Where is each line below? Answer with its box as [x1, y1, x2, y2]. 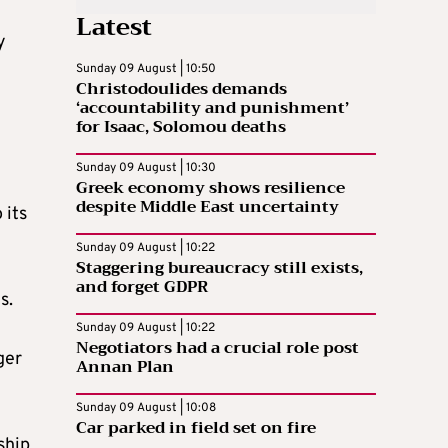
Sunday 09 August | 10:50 [76, 60, 216, 77]
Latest [76, 5, 152, 48]
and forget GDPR [76, 272, 209, 301]
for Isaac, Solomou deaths [76, 112, 286, 141]
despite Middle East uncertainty [76, 192, 339, 221]
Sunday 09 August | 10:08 [76, 399, 216, 416]
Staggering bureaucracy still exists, [76, 253, 363, 282]
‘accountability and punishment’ [76, 93, 349, 122]
